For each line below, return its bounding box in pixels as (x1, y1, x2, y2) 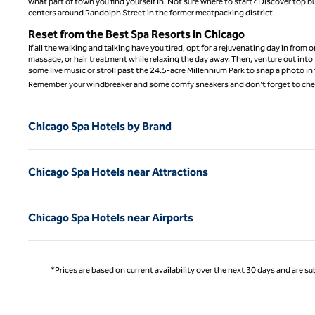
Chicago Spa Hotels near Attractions (28, 165, 208, 179)
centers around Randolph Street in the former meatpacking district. (28, 7, 275, 18)
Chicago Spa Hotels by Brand (28, 119, 172, 133)
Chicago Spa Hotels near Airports (28, 210, 193, 224)
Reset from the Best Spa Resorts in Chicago (28, 27, 245, 41)
